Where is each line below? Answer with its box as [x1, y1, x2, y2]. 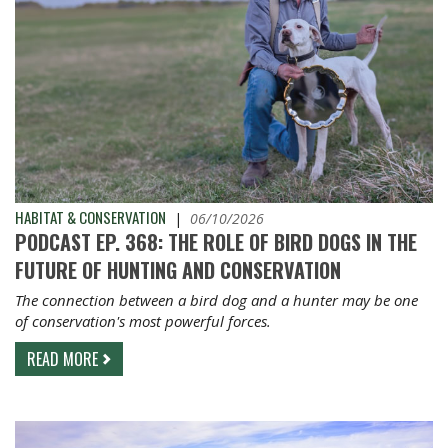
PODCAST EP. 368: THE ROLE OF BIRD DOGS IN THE [15, 226, 417, 257]
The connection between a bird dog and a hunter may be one [15, 289, 418, 310]
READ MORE [27, 346, 98, 371]
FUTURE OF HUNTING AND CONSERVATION [15, 254, 341, 285]
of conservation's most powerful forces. [15, 310, 271, 331]
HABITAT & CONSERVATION [15, 205, 166, 228]
